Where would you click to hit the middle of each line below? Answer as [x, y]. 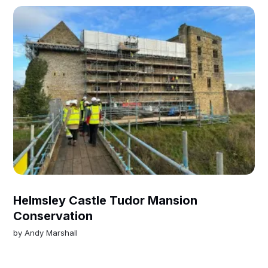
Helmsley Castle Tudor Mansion [106, 200]
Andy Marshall [51, 232]
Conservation [53, 216]
